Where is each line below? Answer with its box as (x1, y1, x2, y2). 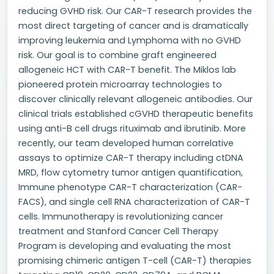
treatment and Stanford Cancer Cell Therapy (18, 225, 218, 237)
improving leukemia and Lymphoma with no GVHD (18, 34, 241, 46)
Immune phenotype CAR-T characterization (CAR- (18, 181, 242, 193)
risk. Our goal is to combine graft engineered (18, 49, 217, 61)
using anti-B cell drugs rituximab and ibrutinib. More (18, 122, 246, 135)
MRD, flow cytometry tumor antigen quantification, (18, 166, 243, 179)
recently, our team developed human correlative (18, 137, 234, 149)
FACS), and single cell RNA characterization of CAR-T (18, 196, 250, 208)
